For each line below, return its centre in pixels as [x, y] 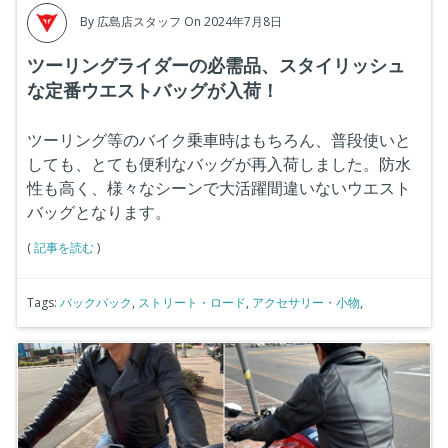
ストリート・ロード [192, 302]
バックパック [96, 302]
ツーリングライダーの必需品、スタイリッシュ [216, 64]
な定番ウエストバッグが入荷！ [153, 89]
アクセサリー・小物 [306, 302]
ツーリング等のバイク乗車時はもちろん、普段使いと [219, 139]
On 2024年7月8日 [233, 21]
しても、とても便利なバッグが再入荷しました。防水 [219, 163]
